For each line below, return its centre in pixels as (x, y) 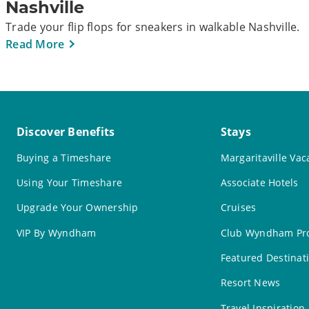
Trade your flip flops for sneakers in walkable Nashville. (153, 27)
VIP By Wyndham (56, 232)
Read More (35, 44)
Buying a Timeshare (64, 157)
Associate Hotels (259, 182)
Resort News (250, 283)
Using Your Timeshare (69, 182)
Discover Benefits (66, 132)
